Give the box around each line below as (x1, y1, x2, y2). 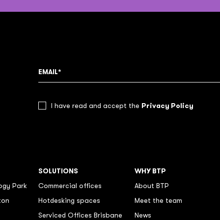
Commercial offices (38, 182, 102, 190)
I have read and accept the (51, 102, 141, 110)
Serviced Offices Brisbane (38, 211, 122, 219)
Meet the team (135, 196, 182, 204)
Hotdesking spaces (38, 196, 100, 204)
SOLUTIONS (38, 166, 78, 175)
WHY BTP (135, 166, 166, 175)
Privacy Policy (141, 101, 193, 110)
